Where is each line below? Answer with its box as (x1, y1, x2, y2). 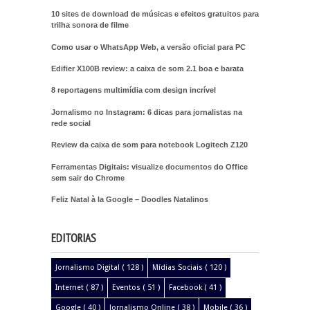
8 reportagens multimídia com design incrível (51, 86, 216, 95)
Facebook (169, 282, 204, 292)
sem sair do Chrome (51, 173, 125, 182)
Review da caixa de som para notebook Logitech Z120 (51, 140, 248, 149)
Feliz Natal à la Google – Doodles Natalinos (51, 194, 208, 203)
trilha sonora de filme (51, 21, 129, 30)
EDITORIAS (51, 230, 96, 246)
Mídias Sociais (152, 262, 205, 272)
